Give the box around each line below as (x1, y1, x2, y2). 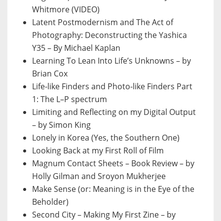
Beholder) (32, 196, 69, 208)
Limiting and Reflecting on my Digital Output (32, 107, 196, 118)
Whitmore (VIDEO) (32, 4, 100, 15)
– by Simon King (32, 119, 91, 131)
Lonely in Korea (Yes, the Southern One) (32, 132, 180, 144)
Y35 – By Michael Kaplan (32, 42, 120, 54)
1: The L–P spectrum (32, 94, 107, 105)
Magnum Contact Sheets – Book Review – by (32, 158, 194, 169)
